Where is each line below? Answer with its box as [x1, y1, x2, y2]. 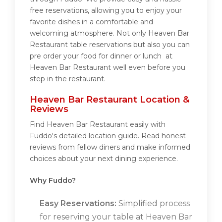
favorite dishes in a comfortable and [30, 17, 153, 27]
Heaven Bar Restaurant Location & [30, 94, 189, 106]
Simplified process [116, 199, 190, 209]
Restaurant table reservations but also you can [30, 40, 190, 50]
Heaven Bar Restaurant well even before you [30, 63, 185, 72]
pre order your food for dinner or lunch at [30, 52, 172, 61]
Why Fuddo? [30, 176, 76, 185]
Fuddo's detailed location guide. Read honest [30, 131, 186, 141]
